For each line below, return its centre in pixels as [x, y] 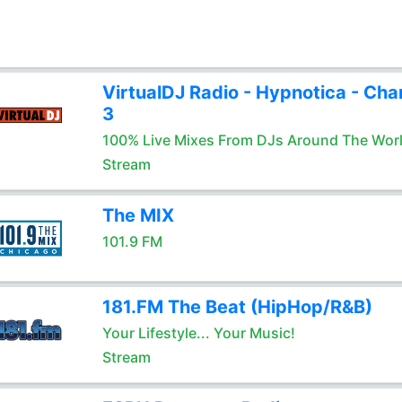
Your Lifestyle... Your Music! [198, 333]
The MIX [138, 215]
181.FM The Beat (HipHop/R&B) [237, 307]
